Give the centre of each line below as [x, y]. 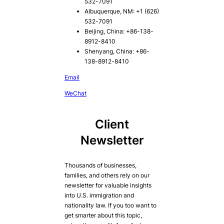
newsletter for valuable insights [108, 185]
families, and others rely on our [107, 175]
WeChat [75, 93]
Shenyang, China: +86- [117, 51]
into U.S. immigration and [99, 195]
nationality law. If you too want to [110, 205]
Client [112, 124]
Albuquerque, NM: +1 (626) [121, 11]
